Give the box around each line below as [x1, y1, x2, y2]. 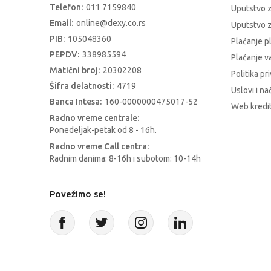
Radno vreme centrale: [50, 113, 139, 123]
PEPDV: [50, 50, 79, 60]
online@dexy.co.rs [76, 18, 146, 28]
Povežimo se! [50, 189, 106, 200]
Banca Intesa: [50, 97, 102, 107]
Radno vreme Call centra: [50, 142, 149, 152]
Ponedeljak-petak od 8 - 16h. [50, 125, 157, 135]
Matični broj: [50, 65, 100, 76]
